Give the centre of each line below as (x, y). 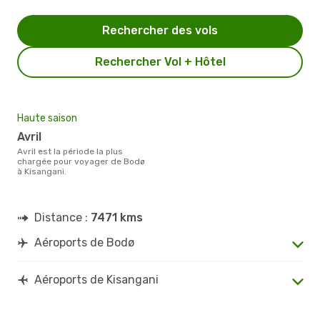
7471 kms (117, 217)
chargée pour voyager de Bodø (81, 161)
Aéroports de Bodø (84, 242)
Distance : (62, 217)
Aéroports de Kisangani (96, 279)
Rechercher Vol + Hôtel (160, 61)
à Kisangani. (42, 171)
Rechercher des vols (160, 30)
